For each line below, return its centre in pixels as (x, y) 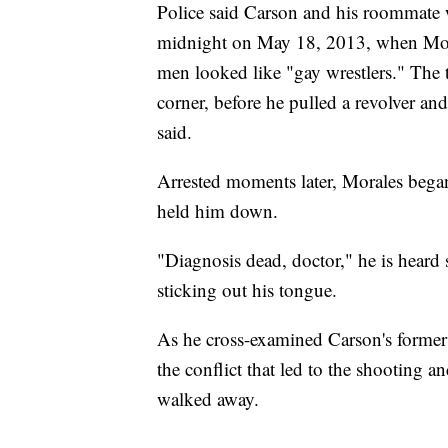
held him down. (217, 211)
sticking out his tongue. (247, 290)
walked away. (208, 399)
